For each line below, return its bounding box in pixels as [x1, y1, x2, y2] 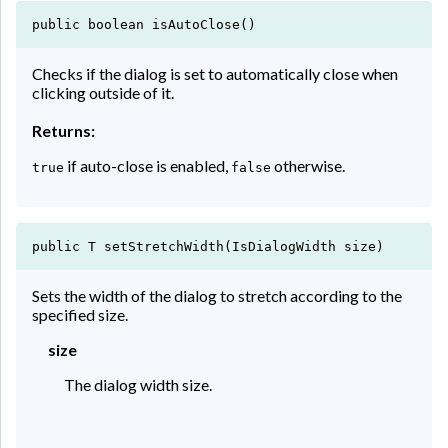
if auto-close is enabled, [64, 155, 231, 175]
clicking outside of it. [32, 82, 174, 102]
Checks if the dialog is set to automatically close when [32, 63, 398, 83]
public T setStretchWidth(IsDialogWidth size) [32, 238, 384, 254]
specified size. [32, 304, 128, 324]
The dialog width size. [64, 374, 212, 394]
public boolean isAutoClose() [32, 16, 256, 32]
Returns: [32, 120, 95, 140]
